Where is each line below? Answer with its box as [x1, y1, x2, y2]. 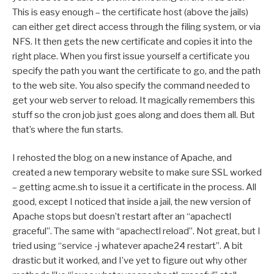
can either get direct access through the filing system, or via [12, 21, 261, 32]
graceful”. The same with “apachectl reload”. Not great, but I [12, 226, 261, 237]
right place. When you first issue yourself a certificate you [12, 50, 250, 62]
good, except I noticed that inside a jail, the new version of [12, 196, 251, 208]
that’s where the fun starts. [12, 124, 123, 135]
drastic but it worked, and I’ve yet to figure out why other [12, 255, 247, 267]
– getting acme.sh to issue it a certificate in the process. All [12, 182, 256, 193]
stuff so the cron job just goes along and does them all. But [12, 109, 255, 120]
